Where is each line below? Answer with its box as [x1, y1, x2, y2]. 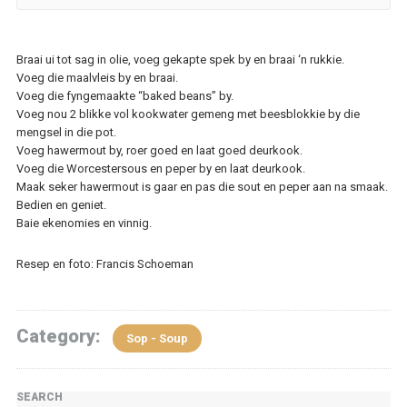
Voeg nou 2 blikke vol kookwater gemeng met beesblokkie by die [15, 107, 360, 121]
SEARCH [15, 391, 63, 403]
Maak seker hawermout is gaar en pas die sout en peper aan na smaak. [15, 180, 388, 194]
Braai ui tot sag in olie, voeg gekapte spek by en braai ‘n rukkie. [15, 53, 344, 66]
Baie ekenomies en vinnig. [15, 216, 152, 230]
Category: [15, 325, 105, 347]
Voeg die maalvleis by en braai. [15, 71, 178, 84]
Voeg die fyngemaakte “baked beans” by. [15, 89, 233, 103]
